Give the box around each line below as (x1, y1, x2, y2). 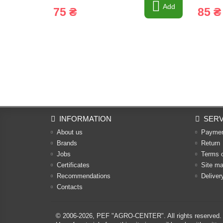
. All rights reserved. (164, 212, 222, 220)
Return (201, 139, 220, 147)
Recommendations (57, 172, 111, 180)
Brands (57, 139, 77, 147)
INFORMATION (59, 114, 111, 123)
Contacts (57, 183, 83, 191)
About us (57, 128, 83, 136)
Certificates (57, 161, 90, 169)
